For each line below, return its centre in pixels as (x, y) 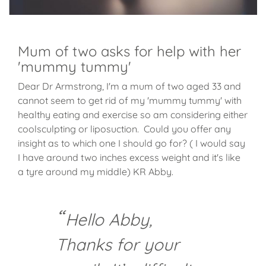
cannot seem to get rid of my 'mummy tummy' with (130, 101)
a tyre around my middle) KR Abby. (96, 172)
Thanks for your (118, 245)
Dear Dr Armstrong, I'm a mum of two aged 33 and (129, 86)
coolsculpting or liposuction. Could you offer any (124, 129)
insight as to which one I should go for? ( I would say (132, 143)
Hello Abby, (109, 220)
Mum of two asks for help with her (129, 51)
